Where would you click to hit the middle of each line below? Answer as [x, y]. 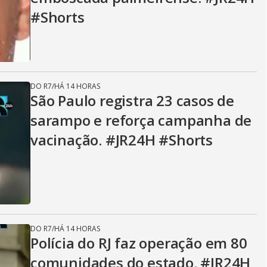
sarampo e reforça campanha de [141, 120]
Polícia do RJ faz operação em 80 [139, 243]
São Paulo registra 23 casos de [132, 100]
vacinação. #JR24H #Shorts [122, 140]
